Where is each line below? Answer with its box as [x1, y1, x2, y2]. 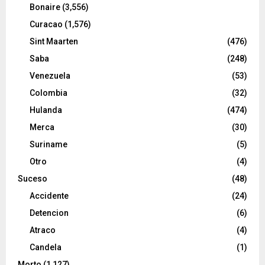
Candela [30, 243, 62, 253]
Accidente [30, 191, 69, 201]
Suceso [18, 174, 47, 184]
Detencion [30, 208, 69, 218]
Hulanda [30, 105, 62, 115]
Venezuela [30, 71, 70, 81]
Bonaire [30, 2, 60, 12]
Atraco [30, 225, 56, 235]
